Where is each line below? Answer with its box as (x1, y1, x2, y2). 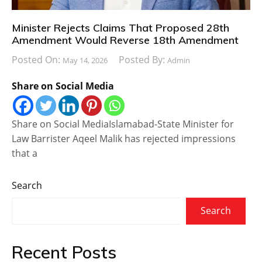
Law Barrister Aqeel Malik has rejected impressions (12, 132, 236, 145)
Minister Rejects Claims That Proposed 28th (12, 20, 229, 35)
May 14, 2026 (63, 54, 108, 65)
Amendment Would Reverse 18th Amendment (12, 33, 239, 47)
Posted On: (12, 53, 63, 66)
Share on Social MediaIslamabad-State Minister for (12, 117, 234, 130)
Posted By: (119, 53, 167, 66)
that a (12, 146, 37, 160)
